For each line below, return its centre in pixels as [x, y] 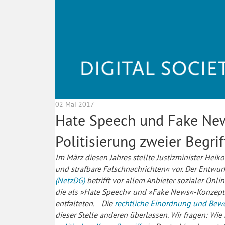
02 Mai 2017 [75, 104]
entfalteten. [78, 203]
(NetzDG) [70, 180]
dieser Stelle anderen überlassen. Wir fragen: [132, 215]
